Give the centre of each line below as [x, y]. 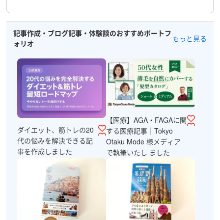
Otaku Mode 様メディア [143, 141]
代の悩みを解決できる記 [55, 140]
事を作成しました [44, 151]
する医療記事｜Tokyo [139, 130]
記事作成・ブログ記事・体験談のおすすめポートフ [92, 33]
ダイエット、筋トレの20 [55, 129]
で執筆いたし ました [138, 152]
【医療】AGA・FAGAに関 [146, 120]
